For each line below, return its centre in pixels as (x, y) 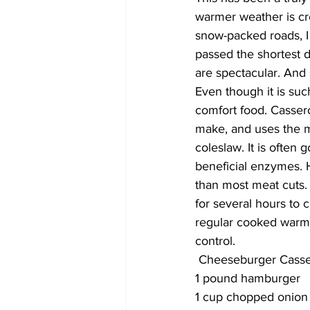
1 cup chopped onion (252, 297)
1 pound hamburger (248, 278)
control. (217, 241)
